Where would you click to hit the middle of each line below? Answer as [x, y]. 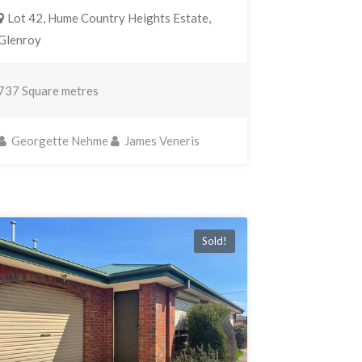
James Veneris [160, 141]
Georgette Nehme [58, 141]
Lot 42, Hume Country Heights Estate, [107, 18]
